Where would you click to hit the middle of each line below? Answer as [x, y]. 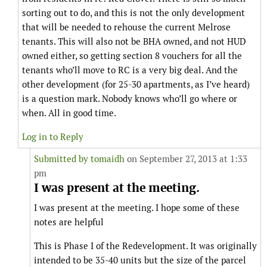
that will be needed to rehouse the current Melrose [126, 27]
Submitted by [62, 159]
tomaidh [108, 159]
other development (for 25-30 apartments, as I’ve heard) [136, 85]
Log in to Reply [53, 137]
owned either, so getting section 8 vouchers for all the [132, 56]
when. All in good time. [69, 113]
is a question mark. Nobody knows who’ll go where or [130, 99]
